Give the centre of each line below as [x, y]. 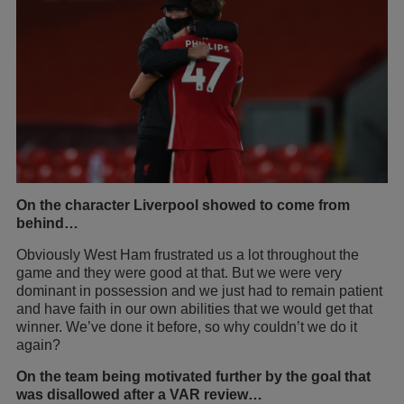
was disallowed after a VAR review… [139, 394]
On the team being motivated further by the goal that [193, 376]
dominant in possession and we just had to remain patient [199, 290]
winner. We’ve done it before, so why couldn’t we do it [187, 326]
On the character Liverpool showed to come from [183, 205]
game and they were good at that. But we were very [179, 272]
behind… [47, 223]
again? [38, 344]
